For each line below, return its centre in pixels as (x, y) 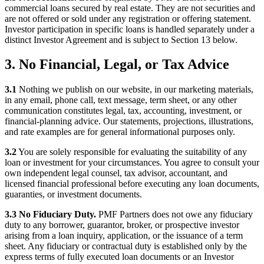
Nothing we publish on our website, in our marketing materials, (135, 90)
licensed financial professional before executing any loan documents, (132, 184)
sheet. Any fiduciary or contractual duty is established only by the (126, 246)
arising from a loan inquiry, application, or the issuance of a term (124, 236)
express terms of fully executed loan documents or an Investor (119, 257)
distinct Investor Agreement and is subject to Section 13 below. (121, 39)
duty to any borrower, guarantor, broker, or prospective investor (122, 225)
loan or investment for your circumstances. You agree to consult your (132, 163)
